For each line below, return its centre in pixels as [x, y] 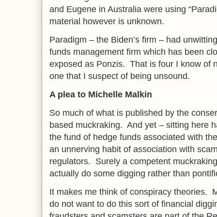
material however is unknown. [108, 21]
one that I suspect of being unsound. [121, 76]
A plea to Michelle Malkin [101, 94]
